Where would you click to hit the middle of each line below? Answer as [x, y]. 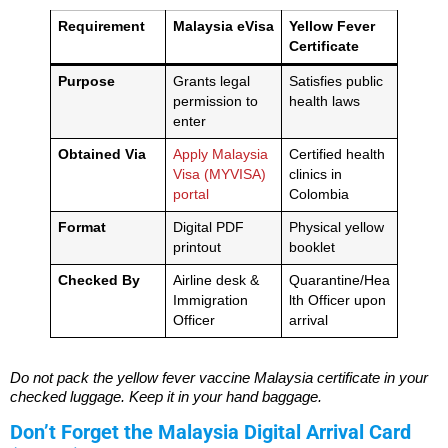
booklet [311, 247]
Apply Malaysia [220, 154]
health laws [324, 101]
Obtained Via [101, 154]
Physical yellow [336, 227]
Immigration [210, 300]
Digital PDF [208, 227]
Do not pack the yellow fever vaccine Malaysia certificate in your [219, 377]
